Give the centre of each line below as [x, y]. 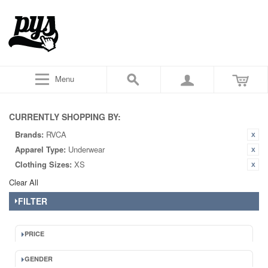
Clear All [24, 182]
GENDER [39, 259]
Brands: [29, 134]
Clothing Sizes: [43, 164]
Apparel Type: [40, 149]
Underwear [86, 149]
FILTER [33, 201]
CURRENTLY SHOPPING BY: [65, 117]
